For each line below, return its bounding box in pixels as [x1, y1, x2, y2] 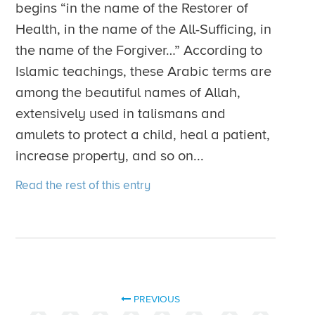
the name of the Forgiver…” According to [15, 42, 263, 60]
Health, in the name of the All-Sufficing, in [15, 21, 272, 39]
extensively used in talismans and [15, 105, 226, 123]
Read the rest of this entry [15, 178, 151, 193]
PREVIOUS [130, 293, 180, 306]
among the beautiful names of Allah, [15, 84, 241, 102]
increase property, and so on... [15, 148, 205, 165]
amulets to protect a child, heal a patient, [15, 127, 271, 144]
